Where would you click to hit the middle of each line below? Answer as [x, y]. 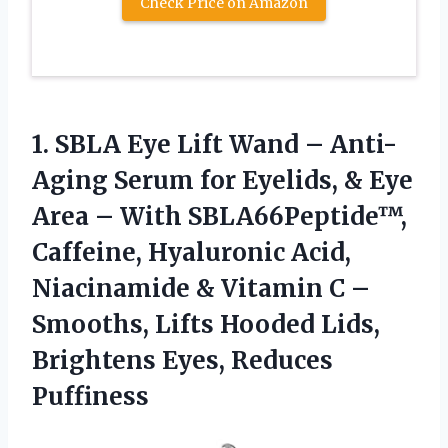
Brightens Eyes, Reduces [182, 360]
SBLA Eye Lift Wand [177, 144]
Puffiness [90, 396]
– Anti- [348, 144]
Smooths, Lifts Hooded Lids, [206, 324]
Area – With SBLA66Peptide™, [219, 216]
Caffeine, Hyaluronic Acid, [191, 252]
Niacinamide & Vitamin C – [201, 288]
